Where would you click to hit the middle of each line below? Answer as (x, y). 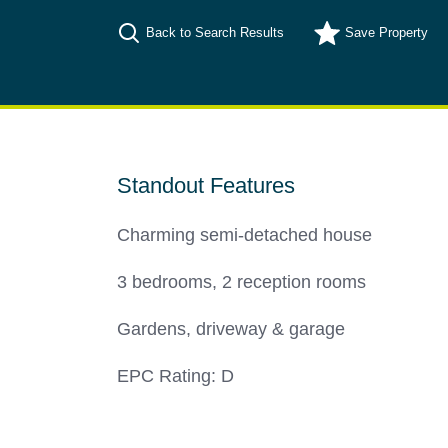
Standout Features (206, 186)
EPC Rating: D (175, 376)
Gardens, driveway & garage (231, 329)
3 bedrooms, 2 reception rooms (241, 282)
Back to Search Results (215, 33)
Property (401, 33)
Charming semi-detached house (244, 235)
